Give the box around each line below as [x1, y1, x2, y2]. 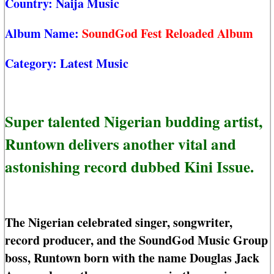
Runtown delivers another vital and [5, 132, 236, 155]
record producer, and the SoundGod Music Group [5, 231, 268, 250]
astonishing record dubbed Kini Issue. [5, 155, 254, 178]
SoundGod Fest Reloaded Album [82, 24, 253, 43]
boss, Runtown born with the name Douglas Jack [5, 249, 259, 267]
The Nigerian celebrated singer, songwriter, [5, 213, 232, 232]
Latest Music [60, 54, 128, 73]
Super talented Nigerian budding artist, [5, 109, 262, 133]
